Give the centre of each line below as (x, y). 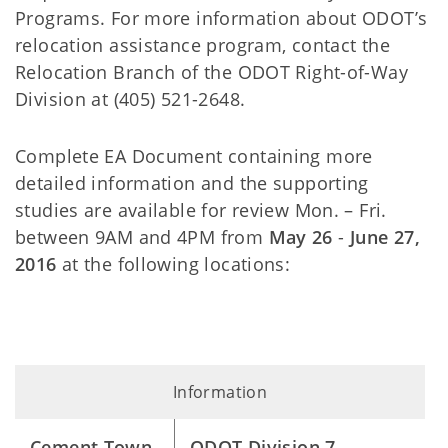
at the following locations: (173, 263)
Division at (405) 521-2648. (130, 98)
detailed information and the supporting (192, 182)
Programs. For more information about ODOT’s (221, 17)
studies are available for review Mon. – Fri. (201, 209)
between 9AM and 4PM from (142, 236)
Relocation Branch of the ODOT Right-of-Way (211, 71)
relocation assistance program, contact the (202, 44)
